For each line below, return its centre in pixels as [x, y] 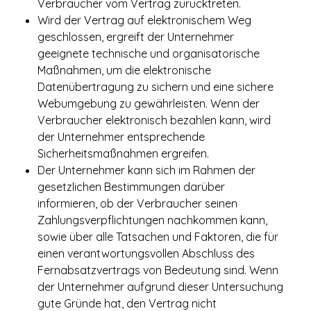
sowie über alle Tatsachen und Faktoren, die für [158, 237]
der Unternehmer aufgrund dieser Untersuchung [160, 287]
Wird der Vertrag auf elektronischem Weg [144, 20]
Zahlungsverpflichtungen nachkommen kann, [152, 220]
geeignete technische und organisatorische [149, 53]
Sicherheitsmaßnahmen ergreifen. [123, 153]
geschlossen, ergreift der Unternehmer [136, 37]
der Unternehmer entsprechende [121, 137]
